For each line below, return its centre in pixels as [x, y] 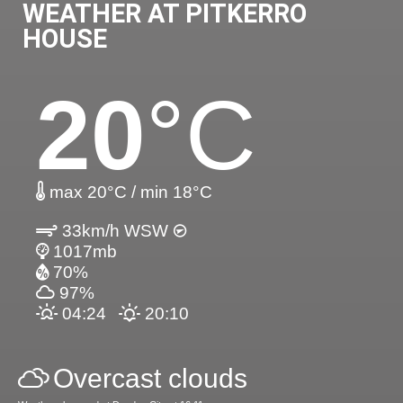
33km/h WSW [115, 230]
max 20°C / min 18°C [129, 192]
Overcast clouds [150, 378]
